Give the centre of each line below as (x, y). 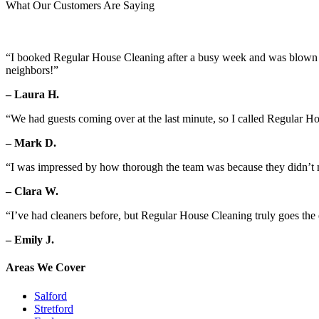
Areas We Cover (46, 268)
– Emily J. (30, 240)
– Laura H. (32, 95)
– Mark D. (31, 143)
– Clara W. (32, 192)
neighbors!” (32, 70)
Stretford (54, 308)
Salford (51, 296)
